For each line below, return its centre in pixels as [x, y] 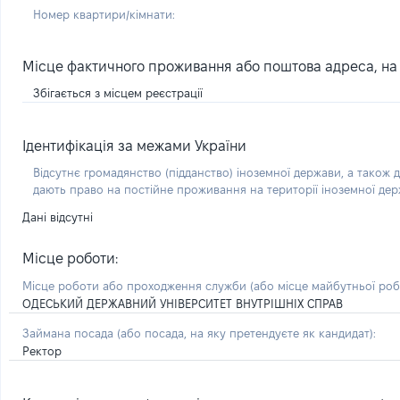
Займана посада [70, 333]
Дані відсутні [58, 217]
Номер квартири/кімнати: [104, 14]
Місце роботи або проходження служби [136, 286]
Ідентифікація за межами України [134, 146]
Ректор [42, 351]
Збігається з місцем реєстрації [118, 93]
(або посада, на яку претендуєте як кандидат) [245, 333]
